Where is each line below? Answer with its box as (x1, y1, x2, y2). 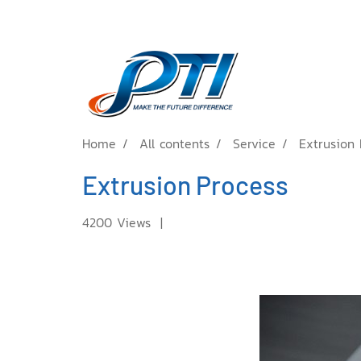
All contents (139, 134, 210, 153)
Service (233, 134, 276, 153)
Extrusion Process (82, 169, 288, 200)
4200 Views (82, 213, 151, 232)
